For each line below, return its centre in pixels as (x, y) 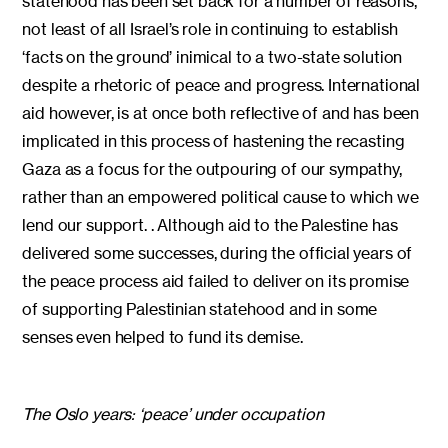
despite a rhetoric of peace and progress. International (221, 84)
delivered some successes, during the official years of (217, 252)
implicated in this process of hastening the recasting (213, 140)
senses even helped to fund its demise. (162, 336)
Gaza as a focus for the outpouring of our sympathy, (212, 168)
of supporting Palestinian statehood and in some (200, 308)
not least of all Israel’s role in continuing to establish (210, 28)
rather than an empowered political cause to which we (220, 196)
